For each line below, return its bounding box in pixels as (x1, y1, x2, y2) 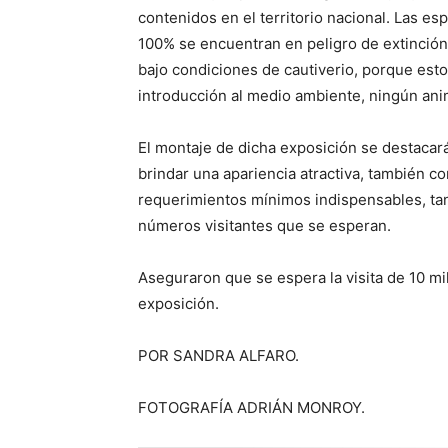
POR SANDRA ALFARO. (138, 346, 299, 365)
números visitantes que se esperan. (138, 216, 391, 235)
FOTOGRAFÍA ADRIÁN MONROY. (138, 398, 365, 417)
